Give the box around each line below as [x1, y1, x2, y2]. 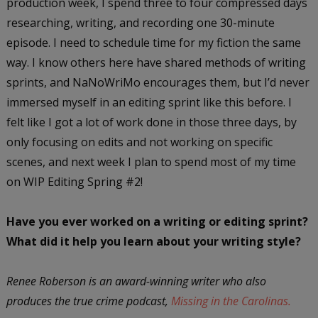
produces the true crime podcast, [6, 292, 171, 309]
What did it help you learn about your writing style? [6, 233, 301, 249]
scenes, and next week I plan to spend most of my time [6, 153, 296, 170]
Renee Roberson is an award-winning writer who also [6, 273, 266, 289]
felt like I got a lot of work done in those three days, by [6, 114, 297, 130]
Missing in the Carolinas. [170, 292, 294, 309]
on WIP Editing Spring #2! [6, 173, 146, 190]
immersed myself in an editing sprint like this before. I [6, 94, 292, 110]
